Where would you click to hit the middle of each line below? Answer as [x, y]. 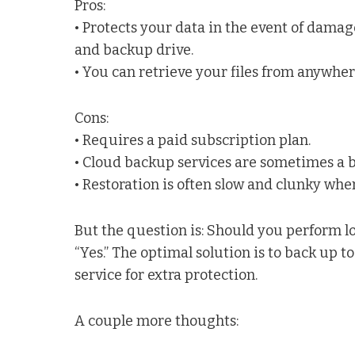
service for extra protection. [166, 275]
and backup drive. [134, 50]
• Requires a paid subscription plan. [193, 140]
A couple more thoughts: [157, 321]
